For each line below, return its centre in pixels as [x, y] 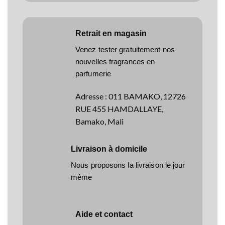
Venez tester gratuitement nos [125, 50]
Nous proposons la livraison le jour [128, 165]
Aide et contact [104, 214]
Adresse [89, 96]
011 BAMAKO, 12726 [147, 96]
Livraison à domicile [109, 149]
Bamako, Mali [99, 121]
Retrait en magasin [111, 34]
